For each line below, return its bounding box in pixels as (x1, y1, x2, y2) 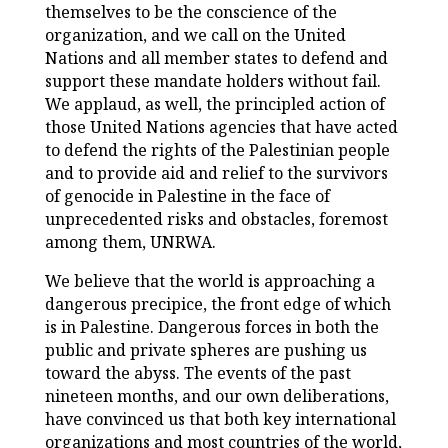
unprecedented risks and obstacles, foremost (44, 208, 388, 231)
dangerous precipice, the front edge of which (44, 293, 391, 316)
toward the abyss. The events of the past (44, 362, 351, 385)
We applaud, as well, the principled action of (44, 93, 385, 116)
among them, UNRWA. (44, 231, 216, 254)
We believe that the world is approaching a (44, 270, 375, 293)
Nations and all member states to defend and (44, 47, 388, 70)
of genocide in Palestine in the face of (44, 185, 330, 208)
